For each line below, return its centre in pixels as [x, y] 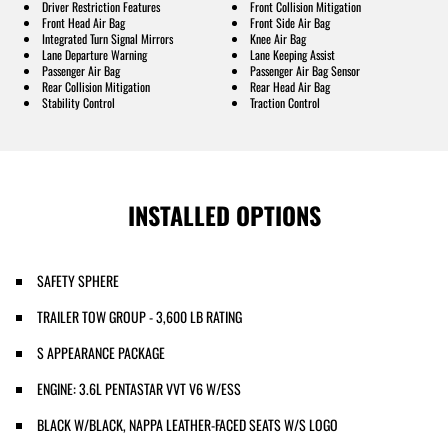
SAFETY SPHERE [78, 280]
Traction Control [285, 102]
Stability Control [78, 102]
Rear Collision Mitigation [96, 86]
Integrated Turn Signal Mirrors [107, 38]
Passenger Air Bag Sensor [305, 70]
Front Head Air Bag [83, 22]
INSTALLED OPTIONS [224, 214]
